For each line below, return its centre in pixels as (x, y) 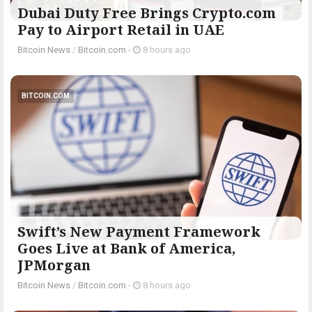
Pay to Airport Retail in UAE (121, 30)
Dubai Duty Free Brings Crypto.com (147, 13)
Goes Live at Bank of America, (126, 248)
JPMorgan (54, 265)
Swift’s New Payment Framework (139, 231)
